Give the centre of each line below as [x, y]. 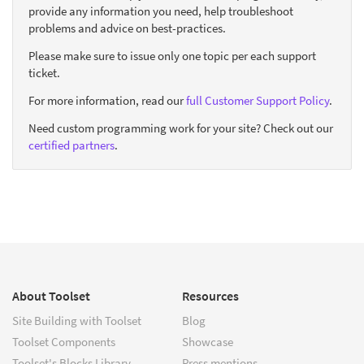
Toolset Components [64, 341]
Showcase [208, 341]
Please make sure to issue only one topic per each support [172, 55]
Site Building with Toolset [77, 320]
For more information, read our [107, 100]
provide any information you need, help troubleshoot [161, 11]
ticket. [44, 72]
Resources [210, 295]
